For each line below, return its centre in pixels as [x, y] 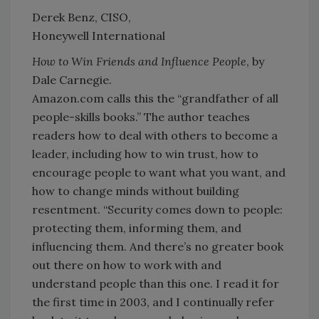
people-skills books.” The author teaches [141, 116]
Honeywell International [99, 35]
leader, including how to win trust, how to [145, 153]
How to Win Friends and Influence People [139, 61]
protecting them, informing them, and [137, 228]
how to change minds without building [136, 190]
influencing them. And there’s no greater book [158, 246]
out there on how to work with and [127, 265]
